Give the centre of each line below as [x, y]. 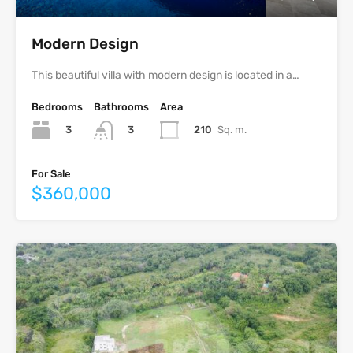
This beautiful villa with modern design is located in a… [165, 76]
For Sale [51, 173]
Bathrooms [121, 107]
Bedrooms [57, 107]
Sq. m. [232, 130]
